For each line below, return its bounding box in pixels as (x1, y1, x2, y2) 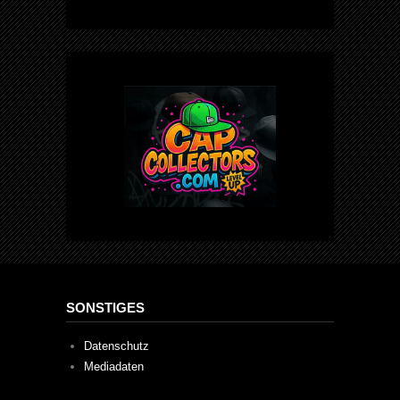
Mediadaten (83, 360, 144, 374)
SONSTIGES (66, 299, 145, 315)
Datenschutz (83, 339, 149, 354)
